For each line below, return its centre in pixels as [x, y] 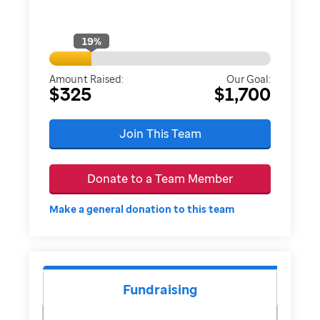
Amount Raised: [87, 79]
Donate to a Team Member [160, 178]
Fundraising [160, 289]
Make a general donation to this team [142, 209]
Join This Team [160, 133]
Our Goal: [248, 79]
